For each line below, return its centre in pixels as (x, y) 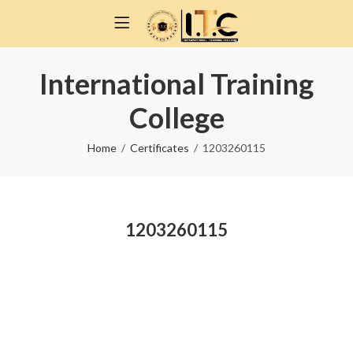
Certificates (160, 148)
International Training (176, 84)
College (176, 117)
